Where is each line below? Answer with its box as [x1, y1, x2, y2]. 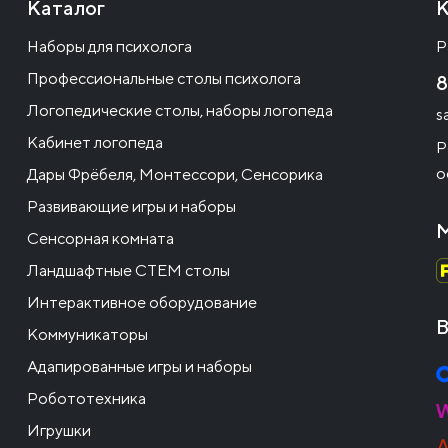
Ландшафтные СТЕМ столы [27, 261, 231, 281]
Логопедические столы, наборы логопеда [27, 101, 334, 121]
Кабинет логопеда [27, 133, 164, 153]
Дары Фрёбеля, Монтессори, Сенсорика [27, 165, 324, 185]
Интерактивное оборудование [27, 293, 258, 313]
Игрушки [27, 421, 92, 441]
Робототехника [27, 389, 147, 409]
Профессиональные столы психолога [27, 69, 302, 89]
